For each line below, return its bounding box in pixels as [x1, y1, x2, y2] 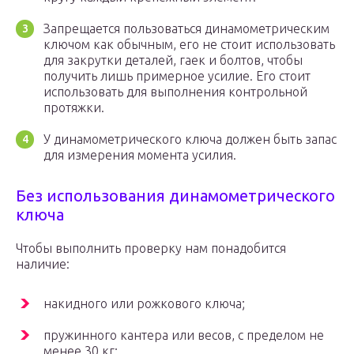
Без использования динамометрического [16, 186, 335, 205]
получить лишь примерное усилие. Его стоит [43, 69, 311, 84]
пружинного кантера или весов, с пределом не [43, 328, 324, 343]
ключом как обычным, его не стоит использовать [43, 37, 335, 52]
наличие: [16, 257, 70, 272]
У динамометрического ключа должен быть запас [43, 132, 337, 147]
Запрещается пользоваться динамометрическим [43, 21, 330, 36]
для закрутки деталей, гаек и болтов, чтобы [43, 53, 303, 68]
